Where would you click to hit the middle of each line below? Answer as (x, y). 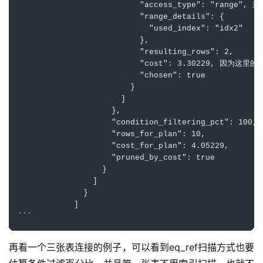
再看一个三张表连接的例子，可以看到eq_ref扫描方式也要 (131, 247)
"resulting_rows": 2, (126, 53)
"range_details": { (121, 17)
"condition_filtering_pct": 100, (137, 123)
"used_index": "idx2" (130, 29)
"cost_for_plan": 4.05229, (123, 146)
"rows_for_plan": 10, (112, 135)
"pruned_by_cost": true (116, 158)
